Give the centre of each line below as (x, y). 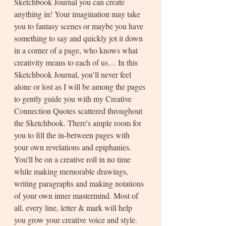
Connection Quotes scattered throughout (79, 111)
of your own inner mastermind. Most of (77, 196)
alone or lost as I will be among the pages (81, 87)
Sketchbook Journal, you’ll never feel (74, 75)
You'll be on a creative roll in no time (73, 159)
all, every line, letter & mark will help (74, 208)
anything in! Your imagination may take (78, 14)
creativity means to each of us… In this (77, 63)
